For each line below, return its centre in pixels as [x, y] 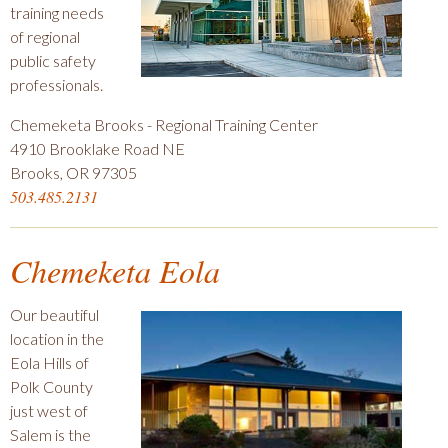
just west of [49, 410]
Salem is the [50, 434]
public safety [53, 60]
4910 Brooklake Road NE [97, 148]
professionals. [56, 84]
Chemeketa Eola [115, 270]
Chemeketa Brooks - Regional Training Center [164, 124]
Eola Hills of [49, 362]
